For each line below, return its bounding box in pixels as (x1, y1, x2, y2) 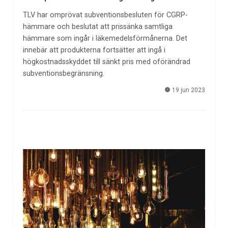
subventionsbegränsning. (22, 69, 104, 78)
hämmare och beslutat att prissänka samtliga (22, 22, 173, 32)
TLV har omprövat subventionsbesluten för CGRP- (22, 11, 188, 20)
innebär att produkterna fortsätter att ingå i (22, 46, 165, 55)
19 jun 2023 (170, 86, 206, 94)
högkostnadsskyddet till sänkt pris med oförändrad (22, 58, 190, 67)
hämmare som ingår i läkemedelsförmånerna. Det (22, 34, 187, 43)
